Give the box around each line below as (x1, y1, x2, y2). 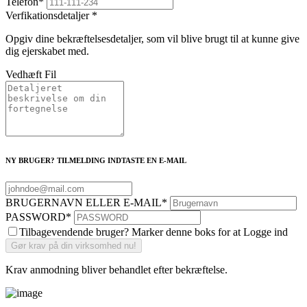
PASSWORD (5, 210, 66, 223)
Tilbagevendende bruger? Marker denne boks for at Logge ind (19, 225, 288, 238)
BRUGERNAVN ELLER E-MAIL (5, 196, 162, 208)
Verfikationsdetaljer (5, 9, 92, 21)
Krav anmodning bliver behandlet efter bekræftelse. (5, 263, 228, 275)
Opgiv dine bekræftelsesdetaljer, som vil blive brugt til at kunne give (5, 32, 299, 45)
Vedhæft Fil (5, 68, 56, 80)
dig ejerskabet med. (5, 45, 89, 57)
